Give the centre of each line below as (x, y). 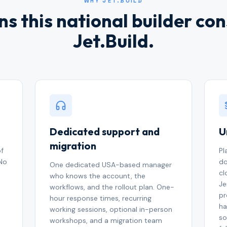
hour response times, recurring (101, 198)
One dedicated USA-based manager (111, 165)
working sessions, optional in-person (111, 209)
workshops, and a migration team (106, 220)
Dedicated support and (105, 131)
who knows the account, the (98, 176)
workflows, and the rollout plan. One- (112, 187)
